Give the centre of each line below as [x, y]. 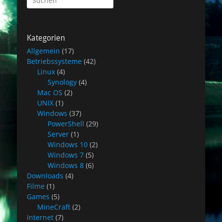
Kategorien [46, 38]
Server [58, 134]
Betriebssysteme [54, 61]
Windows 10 [68, 144]
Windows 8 [66, 165]
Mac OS [50, 92]
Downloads [45, 176]
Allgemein [43, 51]
